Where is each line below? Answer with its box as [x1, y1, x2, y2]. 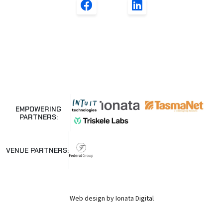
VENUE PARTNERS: [6, 145, 69, 155]
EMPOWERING [15, 104, 62, 113]
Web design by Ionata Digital [69, 194, 154, 204]
